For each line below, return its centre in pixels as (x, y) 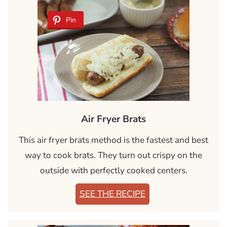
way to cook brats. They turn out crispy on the (113, 156)
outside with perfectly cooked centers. (113, 171)
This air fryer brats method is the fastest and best (113, 140)
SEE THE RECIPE (112, 194)
